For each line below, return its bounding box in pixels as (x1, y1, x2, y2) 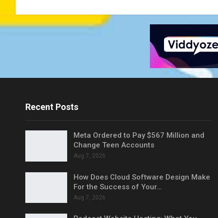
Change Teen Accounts (73, 140, 154, 149)
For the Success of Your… (73, 182, 162, 191)
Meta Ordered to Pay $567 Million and (73, 130, 204, 140)
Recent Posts (25, 101, 78, 112)
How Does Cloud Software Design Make (73, 172, 210, 182)
